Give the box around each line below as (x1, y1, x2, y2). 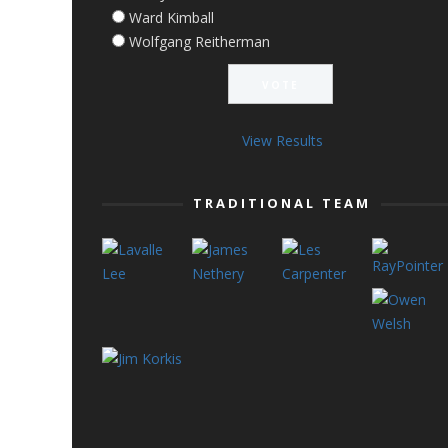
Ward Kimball (129, 8, 214, 27)
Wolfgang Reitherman (129, 32, 270, 51)
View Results (241, 131, 323, 150)
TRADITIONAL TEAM (193, 194, 371, 212)
